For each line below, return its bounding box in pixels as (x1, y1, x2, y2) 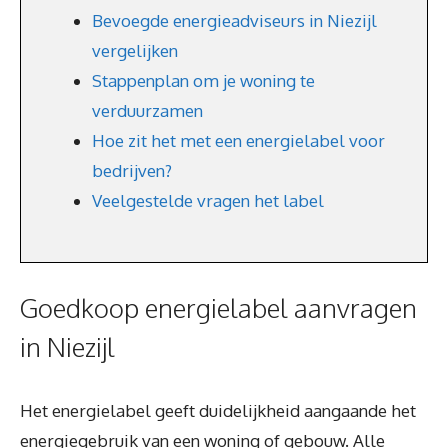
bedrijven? (92, 160, 172, 181)
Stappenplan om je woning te (92, 70, 315, 91)
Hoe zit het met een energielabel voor (92, 130, 385, 151)
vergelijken (92, 40, 178, 61)
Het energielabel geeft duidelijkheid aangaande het (20, 400, 416, 421)
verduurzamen (92, 100, 203, 121)
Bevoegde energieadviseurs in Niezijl (92, 10, 377, 31)
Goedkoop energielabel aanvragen (20, 291, 417, 324)
